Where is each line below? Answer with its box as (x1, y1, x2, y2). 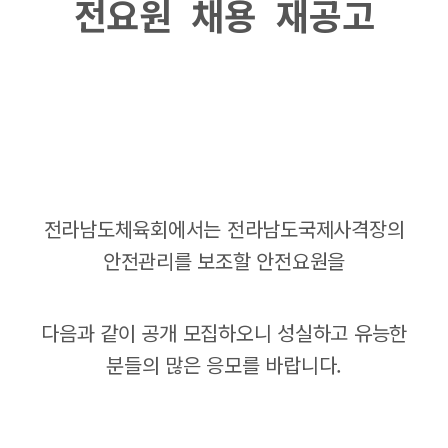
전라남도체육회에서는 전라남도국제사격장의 (43, 213, 405, 243)
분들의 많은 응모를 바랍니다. (106, 349, 342, 379)
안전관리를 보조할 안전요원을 (102, 245, 346, 275)
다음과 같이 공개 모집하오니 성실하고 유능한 (41, 317, 407, 347)
